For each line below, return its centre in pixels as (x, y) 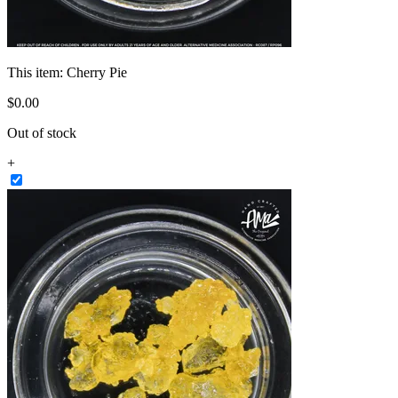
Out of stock (42, 132)
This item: (37, 72)
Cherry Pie (97, 72)
